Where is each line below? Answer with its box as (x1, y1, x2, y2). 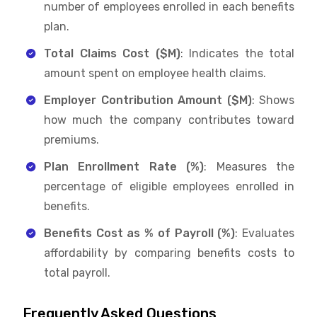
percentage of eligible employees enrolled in (44, 179, 294, 193)
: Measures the (204, 159, 295, 173)
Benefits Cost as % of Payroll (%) (44, 226, 236, 240)
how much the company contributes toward (44, 113, 294, 127)
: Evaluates (235, 226, 295, 240)
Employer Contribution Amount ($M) (44, 93, 252, 107)
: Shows (251, 93, 294, 107)
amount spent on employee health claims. (44, 66, 266, 80)
